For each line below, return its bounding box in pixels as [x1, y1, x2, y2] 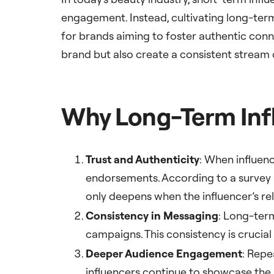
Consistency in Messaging [86, 209, 218, 223]
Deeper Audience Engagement [86, 246, 242, 261]
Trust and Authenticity [86, 152, 199, 167]
